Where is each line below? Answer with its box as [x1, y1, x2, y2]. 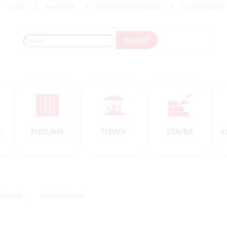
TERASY [100, 127, 127, 136]
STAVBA [167, 127, 193, 136]
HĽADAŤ [124, 35, 150, 45]
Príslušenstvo [42, 191, 84, 201]
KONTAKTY [45, 3, 76, 12]
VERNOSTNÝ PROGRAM [96, 3, 161, 12]
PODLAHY [30, 127, 64, 136]
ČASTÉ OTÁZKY [181, 3, 224, 12]
